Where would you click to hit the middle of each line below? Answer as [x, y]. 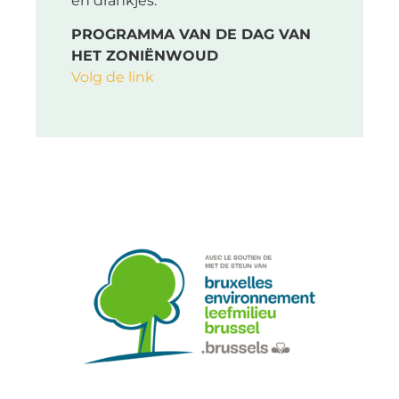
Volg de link [113, 77]
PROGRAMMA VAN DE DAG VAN [191, 35]
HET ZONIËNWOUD [147, 56]
